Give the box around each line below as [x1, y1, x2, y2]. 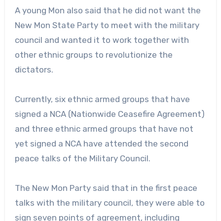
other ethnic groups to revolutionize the [14, 49, 173, 60]
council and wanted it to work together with [14, 35, 189, 45]
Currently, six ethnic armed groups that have [14, 94, 190, 104]
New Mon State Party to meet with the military [14, 20, 199, 30]
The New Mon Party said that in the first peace [14, 183, 197, 193]
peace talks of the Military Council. [14, 153, 150, 163]
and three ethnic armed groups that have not [14, 123, 193, 134]
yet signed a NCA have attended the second [14, 138, 188, 148]
